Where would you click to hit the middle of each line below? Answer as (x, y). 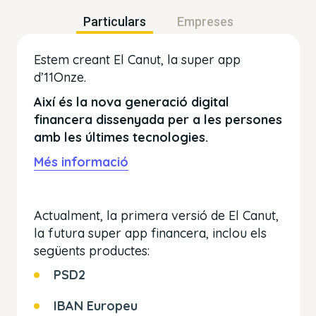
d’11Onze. (60, 78)
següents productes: (92, 251)
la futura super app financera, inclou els (150, 233)
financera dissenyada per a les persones (158, 120)
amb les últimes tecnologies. (121, 138)
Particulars (115, 22)
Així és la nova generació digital (132, 102)
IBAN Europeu (96, 306)
